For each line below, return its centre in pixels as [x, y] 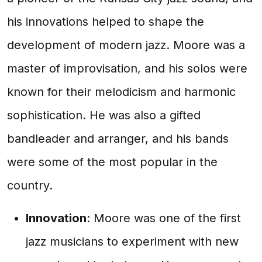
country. [30, 185]
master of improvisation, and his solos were [127, 68]
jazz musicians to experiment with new [132, 242]
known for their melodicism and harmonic [121, 92]
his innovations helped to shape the [106, 22]
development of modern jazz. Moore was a [126, 45]
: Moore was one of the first [164, 218]
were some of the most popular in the [112, 162]
